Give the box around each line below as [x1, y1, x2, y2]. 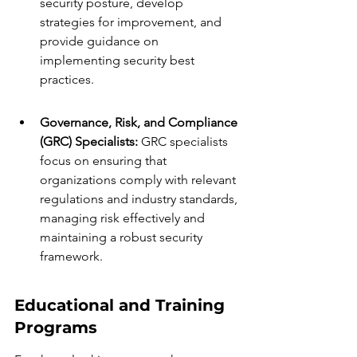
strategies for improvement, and [40, 14, 225, 29]
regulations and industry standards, [40, 191, 241, 206]
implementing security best [40, 53, 198, 68]
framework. [40, 249, 103, 264]
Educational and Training [14, 296, 229, 315]
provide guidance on [40, 33, 162, 49]
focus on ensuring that [40, 153, 170, 168]
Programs [14, 318, 97, 337]
